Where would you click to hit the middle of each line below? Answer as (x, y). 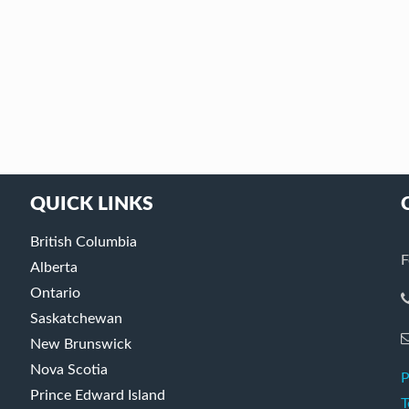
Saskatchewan (76, 318)
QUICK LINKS (91, 204)
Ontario (55, 293)
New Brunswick (80, 344)
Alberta (53, 267)
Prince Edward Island (97, 395)
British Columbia (83, 241)
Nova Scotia (68, 369)
